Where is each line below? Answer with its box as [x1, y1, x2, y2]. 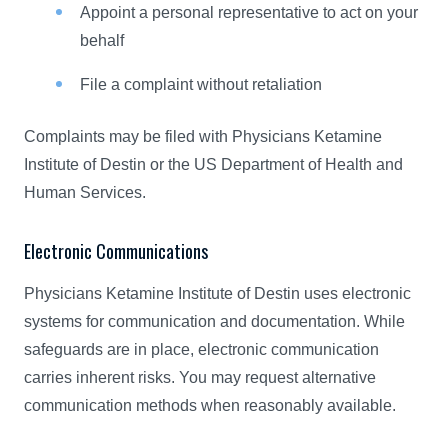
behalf [80, 32, 124, 49]
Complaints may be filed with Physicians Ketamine [24, 128, 382, 145]
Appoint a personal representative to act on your [80, 4, 418, 21]
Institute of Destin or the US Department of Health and [24, 156, 403, 173]
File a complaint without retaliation [80, 76, 322, 93]
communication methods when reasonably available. [24, 397, 396, 414]
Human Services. [24, 184, 146, 201]
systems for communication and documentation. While [24, 313, 405, 330]
